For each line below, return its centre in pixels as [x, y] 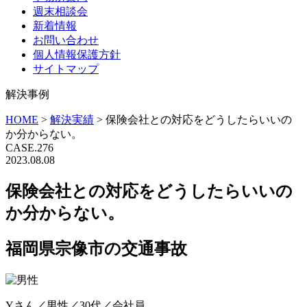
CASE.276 [29, 148]
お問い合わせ [66, 40]
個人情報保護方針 [77, 54]
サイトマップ [66, 69]
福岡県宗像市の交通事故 [96, 248]
